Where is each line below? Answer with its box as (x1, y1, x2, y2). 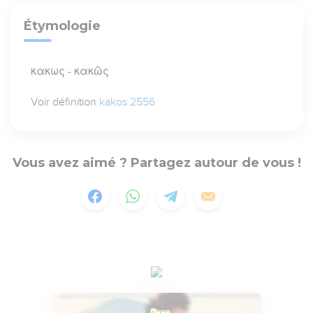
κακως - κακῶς (31, 65, 110, 78)
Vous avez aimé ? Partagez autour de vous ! (12, 155, 301, 171)
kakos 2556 (99, 96, 156, 109)
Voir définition (31, 96, 100, 109)
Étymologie (24, 18, 101, 34)
